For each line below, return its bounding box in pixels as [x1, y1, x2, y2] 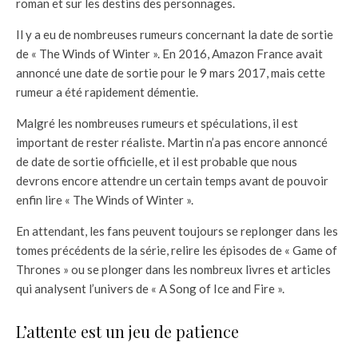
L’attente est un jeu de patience [16, 320, 239, 343]
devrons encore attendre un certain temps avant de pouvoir [16, 173, 328, 189]
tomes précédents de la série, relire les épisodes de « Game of [16, 243, 337, 258]
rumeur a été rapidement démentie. [16, 85, 198, 100]
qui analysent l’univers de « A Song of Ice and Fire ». [16, 281, 284, 296]
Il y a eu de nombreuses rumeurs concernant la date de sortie [16, 27, 333, 42]
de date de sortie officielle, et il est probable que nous [16, 154, 297, 169]
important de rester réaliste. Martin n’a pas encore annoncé [16, 135, 328, 150]
